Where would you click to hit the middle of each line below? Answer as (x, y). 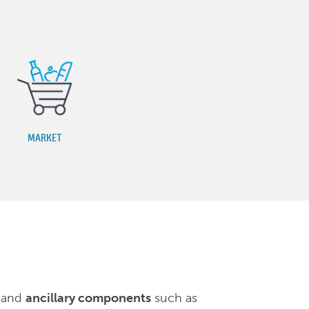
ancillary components (88, 298)
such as (174, 298)
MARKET (44, 137)
